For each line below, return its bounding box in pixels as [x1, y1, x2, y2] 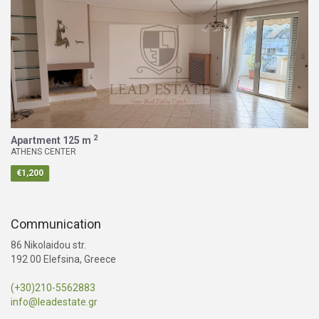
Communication [11, 216, 101, 232]
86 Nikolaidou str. [11, 239, 86, 251]
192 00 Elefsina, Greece [11, 253, 116, 266]
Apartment [11, 135, 61, 147]
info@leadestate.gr [11, 296, 98, 308]
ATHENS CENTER [11, 147, 76, 157]
